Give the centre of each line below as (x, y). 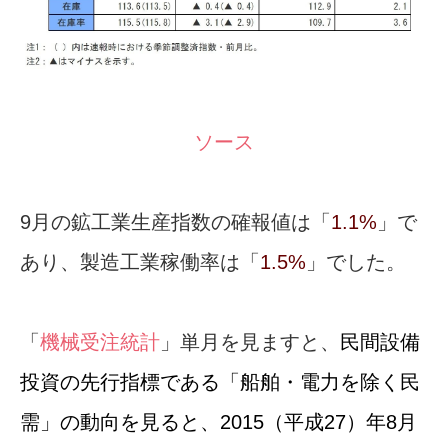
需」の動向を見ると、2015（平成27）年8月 (218, 422)
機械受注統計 (100, 342)
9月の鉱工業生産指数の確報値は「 (175, 222)
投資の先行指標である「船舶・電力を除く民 (220, 382)
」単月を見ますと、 (250, 342)
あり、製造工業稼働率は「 (140, 262)
